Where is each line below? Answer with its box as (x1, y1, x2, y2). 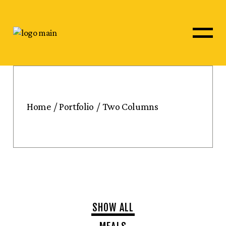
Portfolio (59, 101, 94, 112)
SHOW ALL (92, 201, 134, 214)
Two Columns (102, 101, 158, 112)
